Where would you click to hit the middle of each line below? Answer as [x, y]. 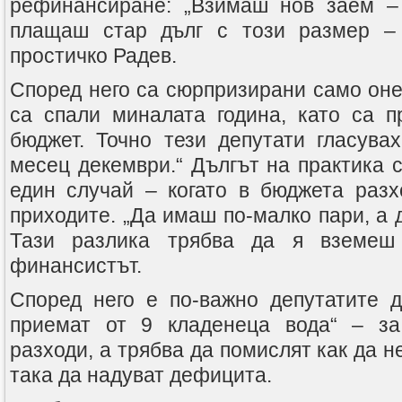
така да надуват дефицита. [141, 375]
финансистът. [76, 266]
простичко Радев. [93, 56]
